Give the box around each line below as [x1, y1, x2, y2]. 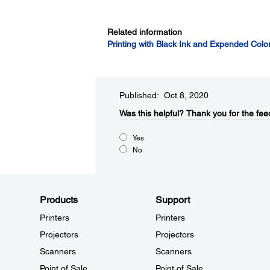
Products [40, 194, 78, 206]
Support [155, 194, 190, 206]
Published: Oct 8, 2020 [119, 90, 209, 100]
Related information [107, 27, 182, 37]
